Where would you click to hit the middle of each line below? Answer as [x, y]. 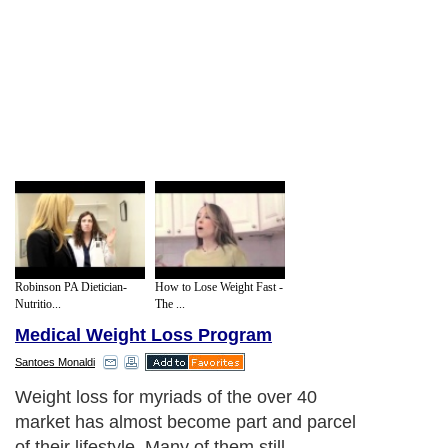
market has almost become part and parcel [185, 422]
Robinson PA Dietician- [71, 286]
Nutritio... [38, 303]
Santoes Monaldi [55, 362]
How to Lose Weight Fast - [219, 286]
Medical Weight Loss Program [143, 335]
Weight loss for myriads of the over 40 [166, 397]
